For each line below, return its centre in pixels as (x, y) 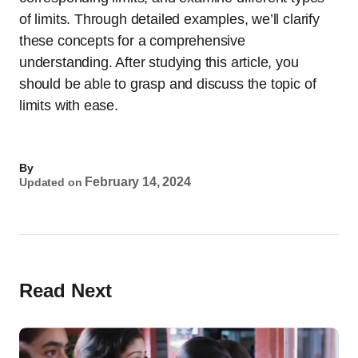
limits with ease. (69, 106)
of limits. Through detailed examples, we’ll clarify (169, 20)
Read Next (66, 291)
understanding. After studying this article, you (159, 63)
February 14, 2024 (138, 182)
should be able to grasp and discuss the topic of (168, 84)
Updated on (51, 183)
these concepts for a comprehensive (132, 41)
